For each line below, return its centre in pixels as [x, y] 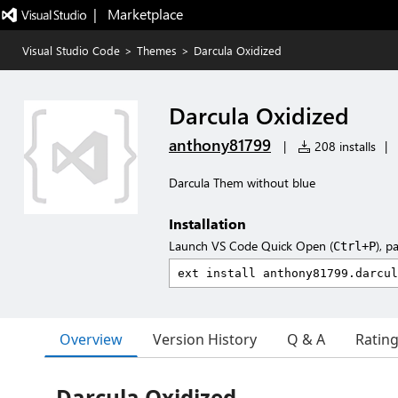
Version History [205, 339]
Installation [207, 223]
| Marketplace [138, 14]
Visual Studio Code [71, 50]
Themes [157, 50]
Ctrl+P [354, 246]
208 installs [343, 146]
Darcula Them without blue [242, 183]
